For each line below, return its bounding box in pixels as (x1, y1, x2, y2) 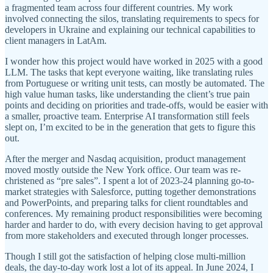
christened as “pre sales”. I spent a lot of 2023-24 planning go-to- (5, 175, 254, 186)
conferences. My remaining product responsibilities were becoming (5, 208, 262, 219)
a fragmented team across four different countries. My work (5, 2, 233, 13)
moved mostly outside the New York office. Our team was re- (5, 165, 241, 175)
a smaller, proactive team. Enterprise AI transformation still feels (5, 111, 249, 122)
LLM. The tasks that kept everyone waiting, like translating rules (5, 67, 253, 78)
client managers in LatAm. (5, 35, 107, 46)
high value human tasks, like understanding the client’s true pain (5, 89, 250, 100)
